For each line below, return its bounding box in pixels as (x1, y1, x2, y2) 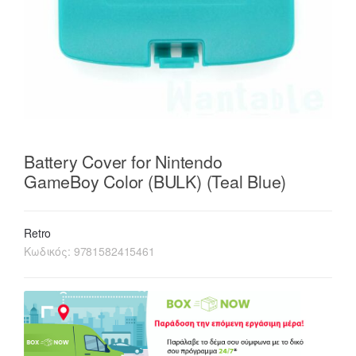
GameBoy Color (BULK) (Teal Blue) (24, 168, 287, 193)
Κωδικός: (24, 243, 74, 260)
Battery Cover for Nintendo (24, 148, 222, 173)
